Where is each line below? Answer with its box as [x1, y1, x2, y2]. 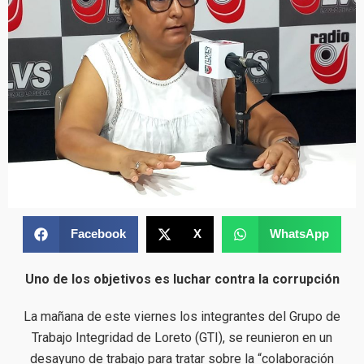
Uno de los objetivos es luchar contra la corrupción [24, 271, 340, 287]
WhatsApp [269, 227, 329, 241]
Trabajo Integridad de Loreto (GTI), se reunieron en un [32, 329, 332, 345]
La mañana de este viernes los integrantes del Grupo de [24, 308, 340, 324]
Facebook [70, 227, 126, 241]
